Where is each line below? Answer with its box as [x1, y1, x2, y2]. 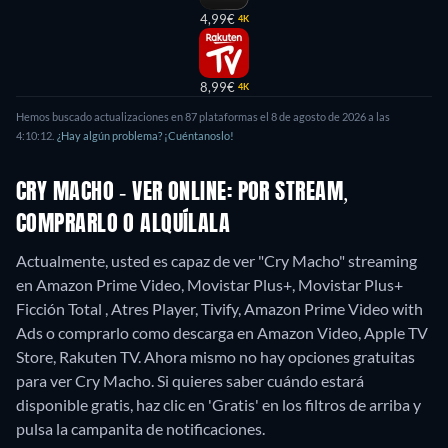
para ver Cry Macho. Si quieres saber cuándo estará [16, 371, 364, 391]
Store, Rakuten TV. [16, 347, 144, 367]
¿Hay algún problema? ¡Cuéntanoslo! [57, 129, 234, 143]
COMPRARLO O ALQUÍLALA [16, 214, 231, 237]
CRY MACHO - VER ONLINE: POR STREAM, [16, 182, 350, 205]
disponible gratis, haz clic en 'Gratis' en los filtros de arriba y [16, 395, 421, 415]
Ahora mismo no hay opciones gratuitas [144, 347, 415, 367]
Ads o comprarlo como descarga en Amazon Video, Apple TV [16, 323, 428, 343]
